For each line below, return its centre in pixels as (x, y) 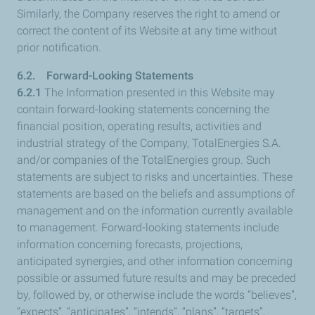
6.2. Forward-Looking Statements (105, 76)
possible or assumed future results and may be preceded (156, 278)
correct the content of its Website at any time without (147, 31)
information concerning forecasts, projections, (130, 244)
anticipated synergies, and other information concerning (155, 261)
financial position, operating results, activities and (139, 126)
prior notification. (60, 47)
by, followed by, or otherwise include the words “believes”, (157, 295)
